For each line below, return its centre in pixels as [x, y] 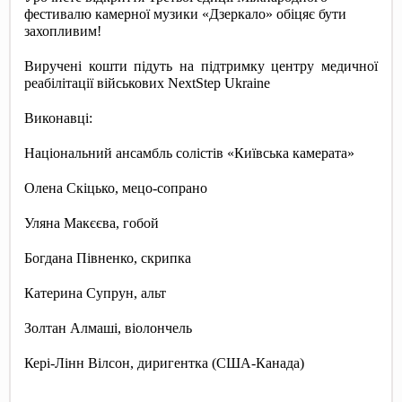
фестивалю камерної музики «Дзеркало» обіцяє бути [185, 13]
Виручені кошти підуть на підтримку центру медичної [201, 66]
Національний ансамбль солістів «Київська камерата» [189, 153]
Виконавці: [60, 118]
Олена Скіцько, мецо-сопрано [116, 188]
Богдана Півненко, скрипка [108, 258]
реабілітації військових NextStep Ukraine [147, 83]
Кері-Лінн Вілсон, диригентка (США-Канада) [164, 363]
